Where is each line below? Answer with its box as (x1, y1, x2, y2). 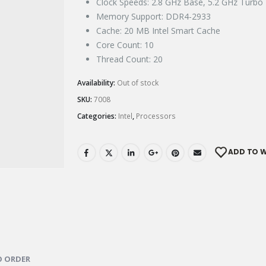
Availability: (77, 78, 117, 88)
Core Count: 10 (96, 39, 154, 50)
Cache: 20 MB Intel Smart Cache (96, 25, 220, 36)
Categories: (77, 111, 118, 121)
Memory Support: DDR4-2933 (96, 11, 211, 22)
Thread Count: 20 (96, 53, 163, 65)
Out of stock (116, 78, 159, 88)
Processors (135, 111, 176, 121)
